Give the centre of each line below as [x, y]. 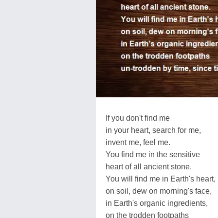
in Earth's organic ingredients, [157, 203]
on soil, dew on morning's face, [159, 191]
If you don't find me [138, 118]
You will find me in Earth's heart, [161, 179]
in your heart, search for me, [153, 130]
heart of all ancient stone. [149, 166]
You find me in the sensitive [153, 154]
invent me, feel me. [138, 142]
